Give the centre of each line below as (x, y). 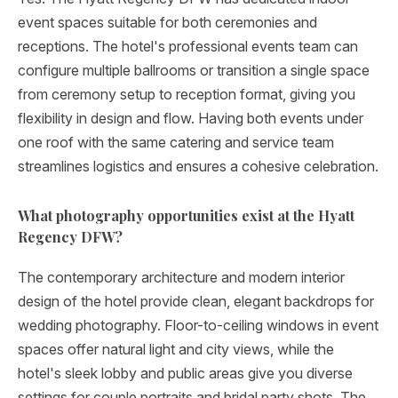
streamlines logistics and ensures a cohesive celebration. (198, 166)
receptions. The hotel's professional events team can (188, 46)
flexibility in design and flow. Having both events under (191, 118)
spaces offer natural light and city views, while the (176, 349)
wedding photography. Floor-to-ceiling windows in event (198, 325)
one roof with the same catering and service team (176, 142)
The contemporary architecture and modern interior (181, 277)
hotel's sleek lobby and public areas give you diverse (185, 373)
